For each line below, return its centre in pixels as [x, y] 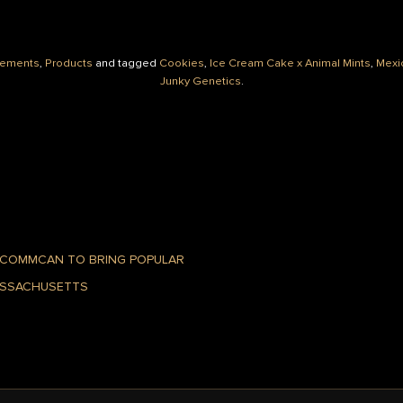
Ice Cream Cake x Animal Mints [290, 63]
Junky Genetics [200, 81]
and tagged [126, 63]
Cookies [182, 63]
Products [69, 63]
